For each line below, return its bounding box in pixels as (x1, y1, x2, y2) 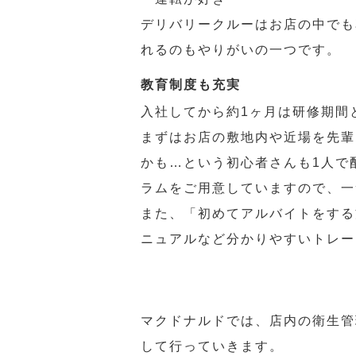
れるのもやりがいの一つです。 (141, 43, 341, 56)
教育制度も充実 (141, 78, 241, 91)
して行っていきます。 (141, 339, 284, 353)
